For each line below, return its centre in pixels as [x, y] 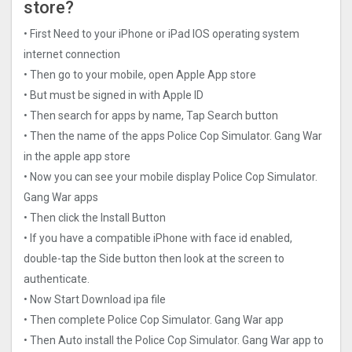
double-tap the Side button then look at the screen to [154, 258]
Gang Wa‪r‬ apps [61, 197]
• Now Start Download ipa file [95, 299]
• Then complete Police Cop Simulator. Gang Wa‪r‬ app [154, 319]
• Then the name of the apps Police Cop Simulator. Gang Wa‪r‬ [173, 136]
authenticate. [57, 279]
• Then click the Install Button [95, 217]
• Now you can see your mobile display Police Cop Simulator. [170, 176]
